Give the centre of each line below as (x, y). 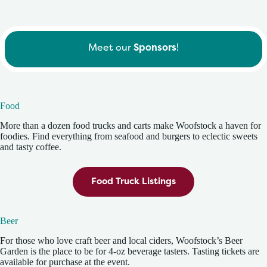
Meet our (111, 47)
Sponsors (155, 47)
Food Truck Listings (133, 181)
